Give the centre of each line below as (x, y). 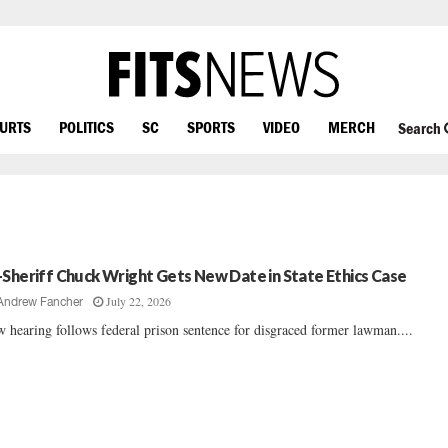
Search (420, 128)
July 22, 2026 (139, 301)
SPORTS (211, 126)
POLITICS (86, 126)
